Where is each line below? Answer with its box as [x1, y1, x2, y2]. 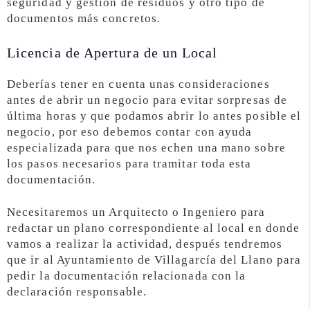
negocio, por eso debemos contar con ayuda [7, 125, 253, 138]
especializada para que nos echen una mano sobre [7, 140, 286, 154]
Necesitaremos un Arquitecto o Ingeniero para [7, 205, 266, 219]
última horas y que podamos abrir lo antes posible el [7, 109, 302, 122]
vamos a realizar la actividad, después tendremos [7, 237, 282, 250]
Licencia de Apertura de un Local [7, 44, 218, 60]
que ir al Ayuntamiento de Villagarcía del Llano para [7, 253, 302, 266]
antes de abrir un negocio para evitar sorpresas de [7, 93, 287, 107]
